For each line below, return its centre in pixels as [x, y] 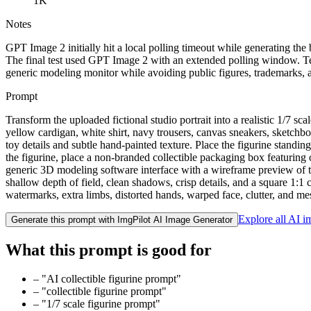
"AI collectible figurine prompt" [111, 279]
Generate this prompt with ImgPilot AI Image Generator [122, 219]
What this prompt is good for [109, 250]
